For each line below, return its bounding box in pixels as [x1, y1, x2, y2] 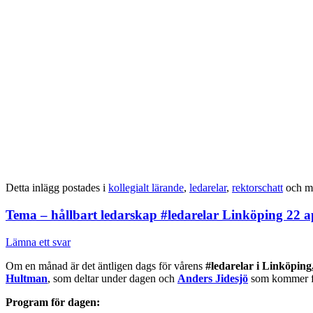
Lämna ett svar [6, 235, 71, 248]
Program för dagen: [6, 296, 100, 308]
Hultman [6, 272, 48, 284]
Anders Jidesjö [177, 272, 248, 284]
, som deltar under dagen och [48, 272, 177, 284]
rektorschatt [232, 182, 283, 194]
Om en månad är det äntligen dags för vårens [6, 259, 205, 272]
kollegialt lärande [108, 182, 184, 194]
